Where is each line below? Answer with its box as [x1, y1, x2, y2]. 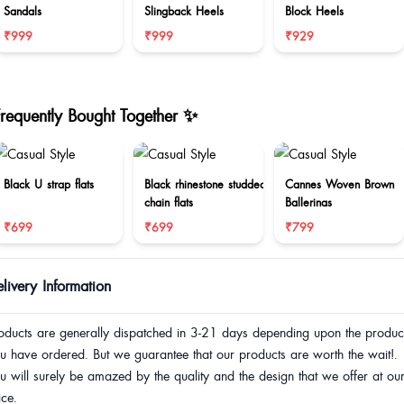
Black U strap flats [4, 176, 94, 192]
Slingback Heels [144, 3, 224, 19]
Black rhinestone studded [144, 176, 266, 192]
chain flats [144, 194, 193, 210]
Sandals [4, 3, 41, 19]
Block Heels [285, 3, 344, 19]
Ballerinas [285, 194, 332, 210]
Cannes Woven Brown [285, 176, 394, 192]
